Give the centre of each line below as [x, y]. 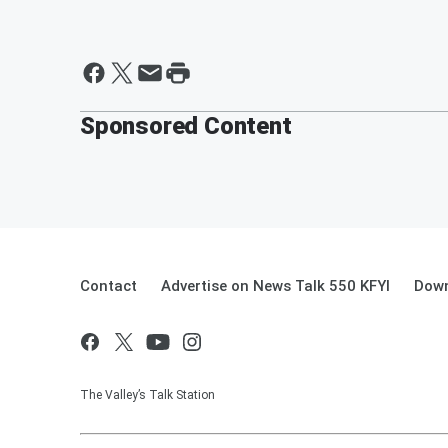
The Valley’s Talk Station [147, 395]
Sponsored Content [186, 126]
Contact [108, 286]
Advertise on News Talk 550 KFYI [275, 286]
